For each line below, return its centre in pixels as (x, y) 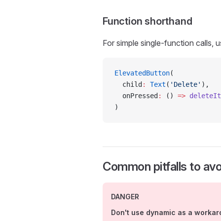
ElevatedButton (142, 73)
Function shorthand (147, 21)
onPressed (136, 96)
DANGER (125, 197)
